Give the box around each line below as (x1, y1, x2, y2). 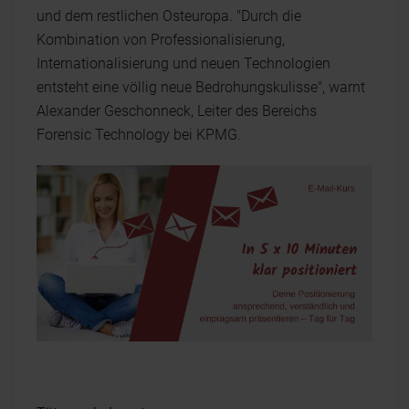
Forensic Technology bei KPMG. (37, 126, 241, 143)
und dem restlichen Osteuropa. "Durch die (37, 7, 301, 25)
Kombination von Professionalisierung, (37, 31, 285, 48)
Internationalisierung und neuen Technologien (37, 55, 330, 72)
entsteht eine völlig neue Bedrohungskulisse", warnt (37, 79, 365, 96)
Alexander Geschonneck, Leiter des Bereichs (37, 102, 317, 120)
